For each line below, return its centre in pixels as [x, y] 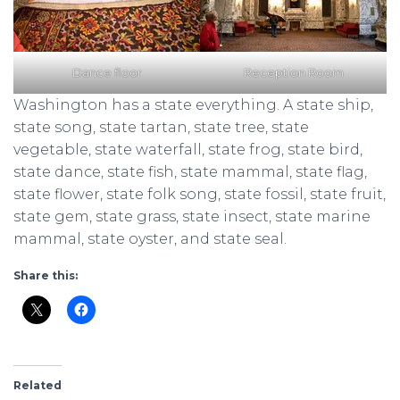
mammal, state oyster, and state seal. [152, 239]
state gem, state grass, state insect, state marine [192, 217]
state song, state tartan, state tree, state [161, 128]
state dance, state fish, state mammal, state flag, [190, 172]
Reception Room [293, 73]
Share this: [46, 276]
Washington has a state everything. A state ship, [193, 105]
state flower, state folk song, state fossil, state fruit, [200, 195]
